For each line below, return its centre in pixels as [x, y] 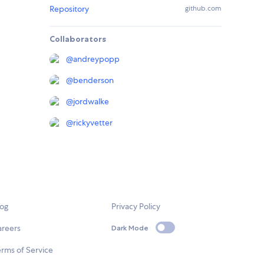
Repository [69, 9]
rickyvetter [93, 123]
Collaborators [78, 39]
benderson [93, 80]
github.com [203, 9]
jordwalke [91, 102]
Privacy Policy [136, 207]
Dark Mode [130, 227]
